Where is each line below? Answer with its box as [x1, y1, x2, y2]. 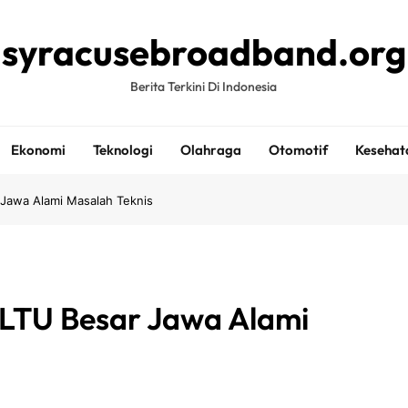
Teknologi [92, 141, 153, 158]
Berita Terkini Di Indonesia [130, 78, 278, 95]
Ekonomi [10, 141, 66, 158]
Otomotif [268, 141, 328, 158]
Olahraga [179, 141, 241, 158]
